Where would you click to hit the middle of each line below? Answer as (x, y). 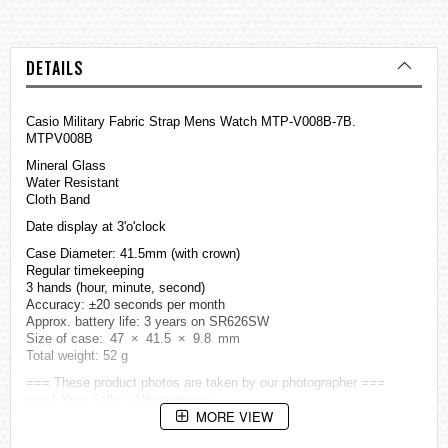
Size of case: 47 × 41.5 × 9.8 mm (133, 338)
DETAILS (55, 67)
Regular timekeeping (85, 270)
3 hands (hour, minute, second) (115, 287)
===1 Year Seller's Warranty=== (119, 399)
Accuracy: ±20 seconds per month (125, 304)
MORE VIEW (234, 417)
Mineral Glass (66, 165)
